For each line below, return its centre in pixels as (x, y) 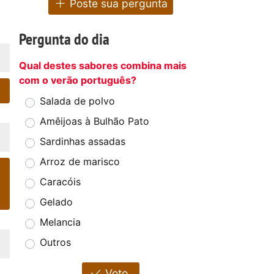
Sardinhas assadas (83, 142)
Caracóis (60, 182)
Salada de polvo (77, 101)
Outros (55, 243)
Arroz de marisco (80, 162)
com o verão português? (78, 80)
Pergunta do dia (64, 39)
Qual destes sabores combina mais (103, 66)
